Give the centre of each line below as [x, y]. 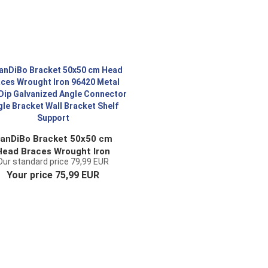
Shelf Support [53, 202]
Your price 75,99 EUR [53, 175]
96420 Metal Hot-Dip [53, 164]
